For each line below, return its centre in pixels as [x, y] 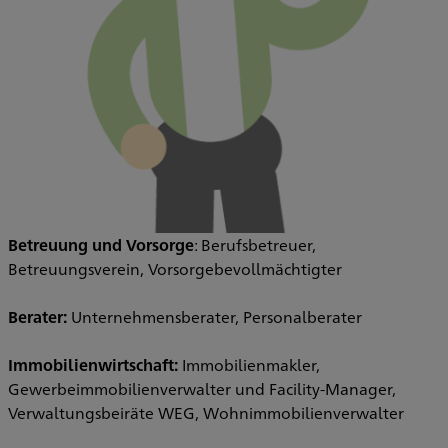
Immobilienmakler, [249, 364]
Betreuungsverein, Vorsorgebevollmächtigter [175, 268]
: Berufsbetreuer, [255, 244]
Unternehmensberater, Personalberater [214, 316]
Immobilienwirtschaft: [93, 364]
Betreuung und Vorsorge [101, 244]
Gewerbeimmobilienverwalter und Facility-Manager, [202, 388]
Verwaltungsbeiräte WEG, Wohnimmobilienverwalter [206, 412]
